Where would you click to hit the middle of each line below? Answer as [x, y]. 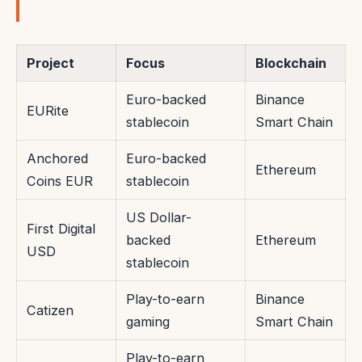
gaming [148, 322]
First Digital [61, 229]
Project [51, 63]
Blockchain [291, 63]
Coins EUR [60, 181]
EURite [48, 111]
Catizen [50, 311]
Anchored [57, 159]
